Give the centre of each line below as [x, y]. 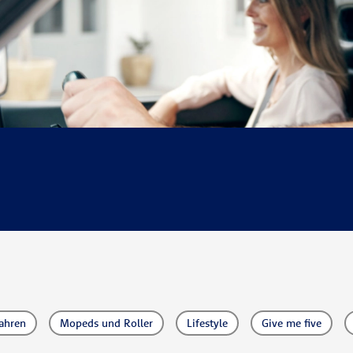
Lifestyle [207, 323]
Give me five [292, 323]
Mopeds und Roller [106, 323]
